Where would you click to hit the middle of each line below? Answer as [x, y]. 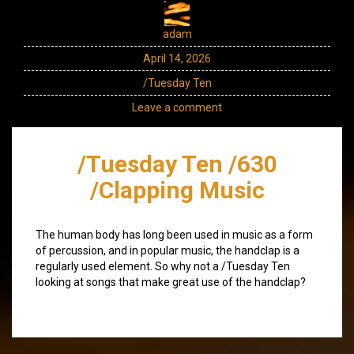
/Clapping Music [177, 190]
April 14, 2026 [177, 58]
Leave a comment [177, 107]
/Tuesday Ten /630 [177, 164]
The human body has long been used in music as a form [174, 234]
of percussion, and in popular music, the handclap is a [168, 250]
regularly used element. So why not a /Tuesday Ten [163, 266]
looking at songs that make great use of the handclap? [171, 282]
